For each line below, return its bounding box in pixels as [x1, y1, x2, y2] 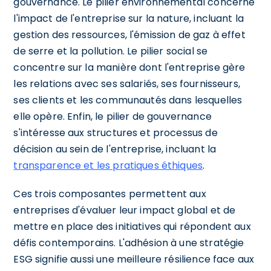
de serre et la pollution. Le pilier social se [13, 44, 208, 58]
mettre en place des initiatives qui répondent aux [13, 219, 251, 233]
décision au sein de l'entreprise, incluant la [13, 142, 217, 156]
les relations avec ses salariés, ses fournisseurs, [13, 76, 240, 91]
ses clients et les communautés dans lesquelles [13, 93, 243, 107]
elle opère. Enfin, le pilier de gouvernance [13, 109, 212, 123]
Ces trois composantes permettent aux [13, 186, 206, 201]
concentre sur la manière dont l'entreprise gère [13, 60, 246, 74]
